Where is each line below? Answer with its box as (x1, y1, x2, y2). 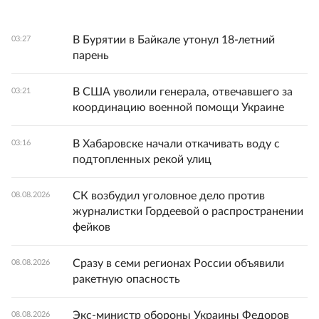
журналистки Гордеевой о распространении (73, 206, 303, 217)
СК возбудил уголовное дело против (73, 190, 265, 202)
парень (73, 50, 109, 61)
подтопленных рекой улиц (73, 154, 211, 165)
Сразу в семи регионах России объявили (73, 258, 284, 269)
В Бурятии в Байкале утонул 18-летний (73, 34, 275, 46)
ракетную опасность (73, 273, 180, 285)
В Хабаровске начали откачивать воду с (73, 138, 280, 150)
